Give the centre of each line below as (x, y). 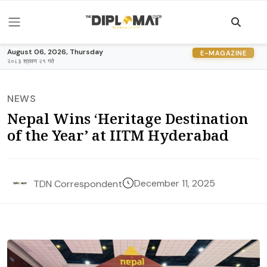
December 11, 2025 (175, 183)
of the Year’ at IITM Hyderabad (118, 135)
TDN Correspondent (78, 184)
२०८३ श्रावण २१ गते (31, 61)
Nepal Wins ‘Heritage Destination (128, 118)
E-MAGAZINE (223, 53)
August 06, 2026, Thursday (55, 52)
